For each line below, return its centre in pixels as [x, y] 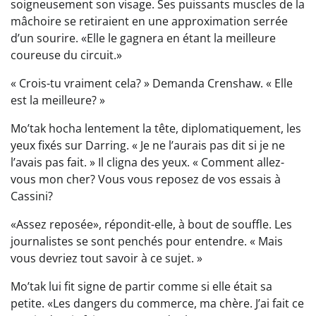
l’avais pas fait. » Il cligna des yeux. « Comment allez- [147, 163]
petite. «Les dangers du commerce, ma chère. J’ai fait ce [157, 304]
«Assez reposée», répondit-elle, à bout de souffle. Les [151, 225]
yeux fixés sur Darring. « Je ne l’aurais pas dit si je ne [148, 146]
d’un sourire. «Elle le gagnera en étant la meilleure [143, 38]
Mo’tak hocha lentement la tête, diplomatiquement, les [156, 129]
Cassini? [32, 196]
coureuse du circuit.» [66, 55]
